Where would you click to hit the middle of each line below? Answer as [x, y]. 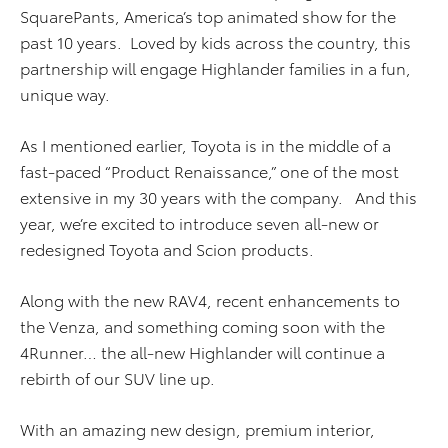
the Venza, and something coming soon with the [202, 325]
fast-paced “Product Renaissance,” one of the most [209, 170]
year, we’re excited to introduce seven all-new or [199, 222]
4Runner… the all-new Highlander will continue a [202, 351]
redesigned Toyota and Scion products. [167, 248]
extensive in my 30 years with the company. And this [218, 196]
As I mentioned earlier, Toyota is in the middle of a [205, 144]
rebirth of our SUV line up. [119, 377]
